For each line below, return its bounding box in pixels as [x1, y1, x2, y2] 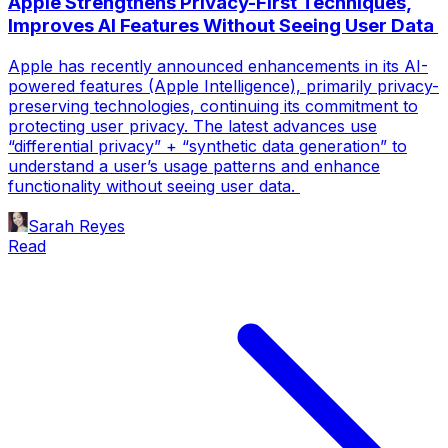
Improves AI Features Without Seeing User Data [8, 13, 438, 37]
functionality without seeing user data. [8, 175, 300, 196]
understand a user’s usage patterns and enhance [8, 155, 380, 176]
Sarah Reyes [28, 215, 125, 236]
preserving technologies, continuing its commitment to [8, 95, 418, 116]
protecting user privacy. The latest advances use [8, 115, 377, 136]
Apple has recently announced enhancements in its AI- [8, 55, 428, 76]
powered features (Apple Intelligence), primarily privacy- [8, 75, 439, 96]
